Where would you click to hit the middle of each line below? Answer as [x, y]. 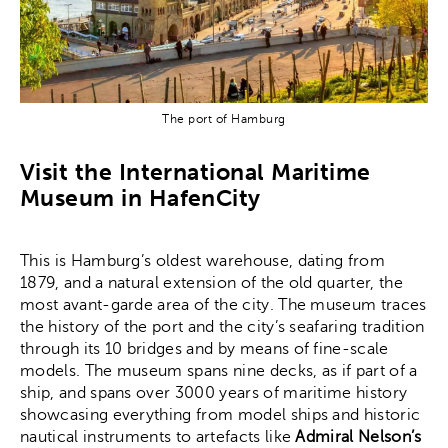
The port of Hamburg [224, 118]
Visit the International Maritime [195, 171]
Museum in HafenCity [140, 197]
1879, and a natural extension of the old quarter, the [211, 282]
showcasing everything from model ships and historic [220, 414]
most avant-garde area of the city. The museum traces [223, 304]
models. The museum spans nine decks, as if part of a [219, 370]
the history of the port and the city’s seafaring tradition [222, 326]
